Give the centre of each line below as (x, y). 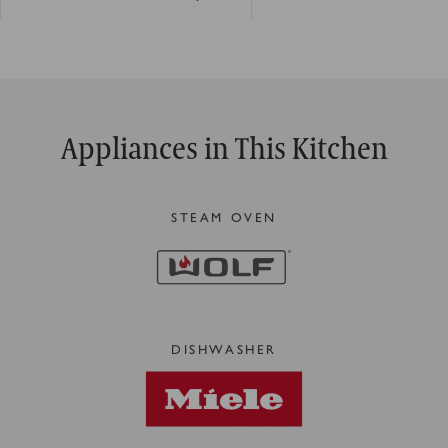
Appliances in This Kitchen (224, 147)
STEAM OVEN (224, 216)
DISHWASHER (224, 348)
